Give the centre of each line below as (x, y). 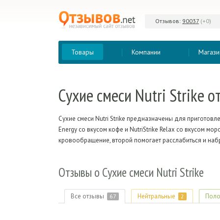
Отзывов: (168, 21)
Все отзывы (87, 196)
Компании (146, 52)
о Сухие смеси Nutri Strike (149, 172)
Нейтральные (156, 196)
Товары (82, 52)
